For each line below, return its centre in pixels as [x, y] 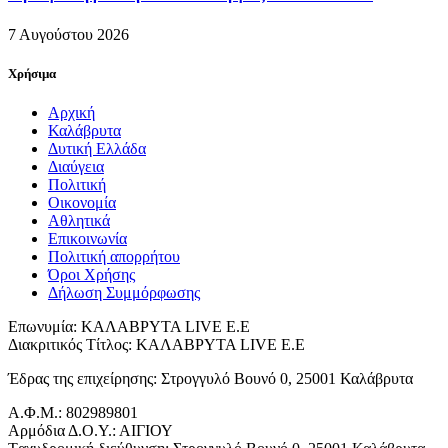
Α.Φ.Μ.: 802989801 [73, 412]
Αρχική [71, 112]
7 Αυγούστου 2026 [68, 34]
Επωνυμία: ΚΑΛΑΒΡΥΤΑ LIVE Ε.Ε [129, 326]
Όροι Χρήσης [91, 274]
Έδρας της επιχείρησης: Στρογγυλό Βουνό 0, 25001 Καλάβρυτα [210, 378]
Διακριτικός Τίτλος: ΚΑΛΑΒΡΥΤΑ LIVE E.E [156, 344]
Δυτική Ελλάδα [97, 148]
